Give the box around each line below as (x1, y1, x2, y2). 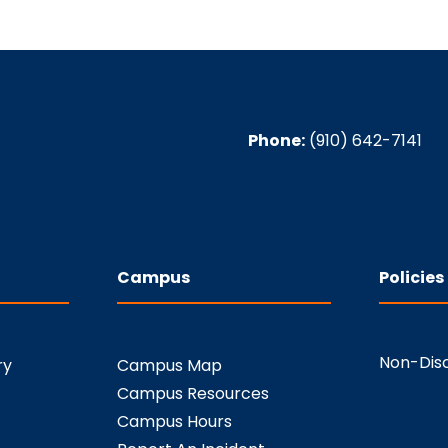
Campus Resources (116, 382, 269, 406)
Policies (379, 266, 445, 290)
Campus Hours (116, 410, 232, 434)
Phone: (248, 129, 305, 153)
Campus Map (116, 354, 222, 378)
